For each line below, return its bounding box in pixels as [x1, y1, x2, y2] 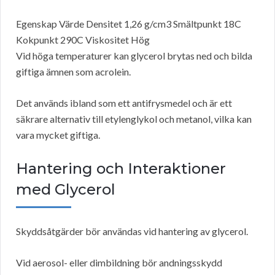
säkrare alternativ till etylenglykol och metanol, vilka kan [16, 113, 252, 125]
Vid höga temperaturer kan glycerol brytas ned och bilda [16, 50, 252, 62]
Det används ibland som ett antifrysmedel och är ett [16, 97, 232, 109]
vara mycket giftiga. [16, 129, 100, 141]
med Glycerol [16, 180, 115, 199]
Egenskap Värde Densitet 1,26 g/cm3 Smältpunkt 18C [16, 18, 241, 30]
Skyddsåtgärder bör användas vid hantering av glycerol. [16, 225, 248, 238]
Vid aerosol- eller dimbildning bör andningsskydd [16, 257, 222, 269]
